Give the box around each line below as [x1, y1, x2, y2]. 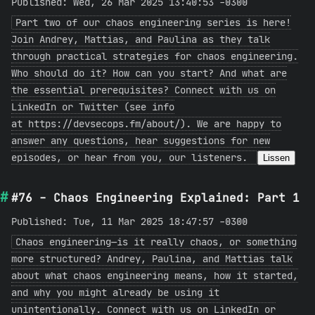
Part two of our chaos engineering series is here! [15, 16, 291, 29]
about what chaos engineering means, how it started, [11, 269, 298, 282]
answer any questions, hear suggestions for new [11, 134, 270, 147]
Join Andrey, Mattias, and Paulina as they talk [11, 33, 270, 46]
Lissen [263, 153, 290, 163]
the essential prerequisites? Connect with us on [11, 84, 276, 96]
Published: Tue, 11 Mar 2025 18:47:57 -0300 [11, 215, 247, 228]
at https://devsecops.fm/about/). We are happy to [11, 117, 281, 130]
